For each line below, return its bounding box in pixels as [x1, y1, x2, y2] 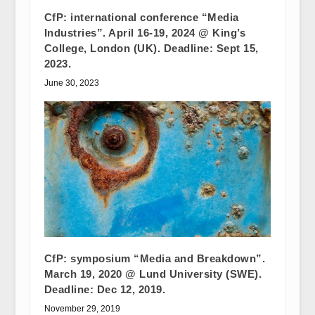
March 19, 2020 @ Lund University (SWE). [44, 268, 262, 281]
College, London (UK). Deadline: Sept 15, [44, 41, 259, 54]
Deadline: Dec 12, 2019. [44, 283, 166, 296]
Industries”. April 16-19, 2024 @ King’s [44, 26, 246, 39]
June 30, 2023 [44, 77, 99, 88]
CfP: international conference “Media [44, 11, 239, 23]
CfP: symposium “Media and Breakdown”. [44, 252, 266, 265]
